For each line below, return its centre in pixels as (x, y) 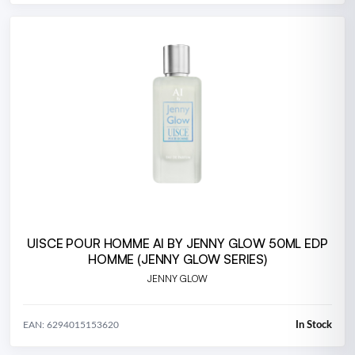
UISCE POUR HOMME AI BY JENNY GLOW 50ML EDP (177, 243)
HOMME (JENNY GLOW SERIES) (177, 259)
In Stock (314, 325)
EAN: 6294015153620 (71, 325)
